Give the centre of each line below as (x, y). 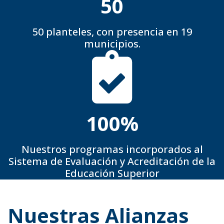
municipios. (112, 43)
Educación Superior (112, 173)
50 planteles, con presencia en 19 (112, 31)
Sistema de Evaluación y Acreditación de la (112, 161)
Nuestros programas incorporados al (112, 149)
